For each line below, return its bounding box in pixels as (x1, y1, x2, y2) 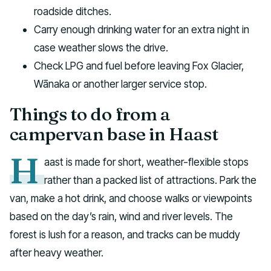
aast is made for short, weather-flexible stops (44, 155, 249, 168)
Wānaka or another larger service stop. (34, 77, 207, 91)
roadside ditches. (34, 5, 111, 18)
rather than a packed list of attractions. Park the (44, 173, 257, 186)
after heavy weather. (10, 246, 103, 259)
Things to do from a (10, 102, 171, 125)
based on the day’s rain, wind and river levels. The (10, 209, 233, 223)
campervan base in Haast (10, 122, 218, 145)
